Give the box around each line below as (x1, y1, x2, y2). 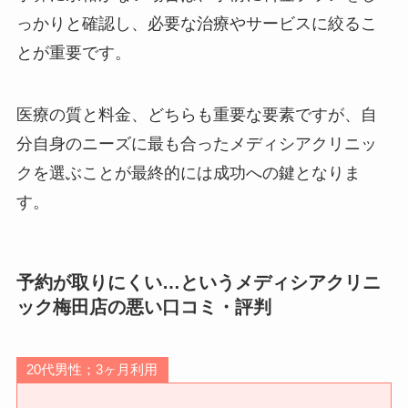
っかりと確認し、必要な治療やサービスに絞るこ (15, 15, 377, 34)
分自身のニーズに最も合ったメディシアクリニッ (15, 135, 377, 154)
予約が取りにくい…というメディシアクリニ (15, 272, 381, 293)
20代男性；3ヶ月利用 (26, 362, 158, 378)
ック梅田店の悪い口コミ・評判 (15, 297, 271, 318)
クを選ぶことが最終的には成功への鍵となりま (15, 164, 361, 183)
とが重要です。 (15, 44, 140, 63)
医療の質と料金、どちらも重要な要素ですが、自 (15, 106, 377, 125)
